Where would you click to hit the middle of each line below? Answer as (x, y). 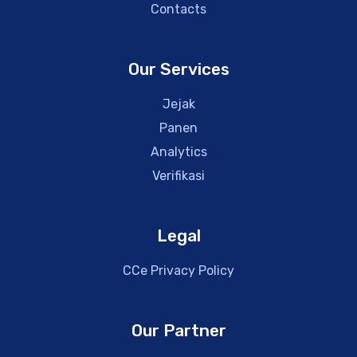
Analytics (178, 152)
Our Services (178, 69)
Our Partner (178, 330)
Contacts (178, 9)
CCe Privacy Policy (178, 271)
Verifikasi (178, 176)
